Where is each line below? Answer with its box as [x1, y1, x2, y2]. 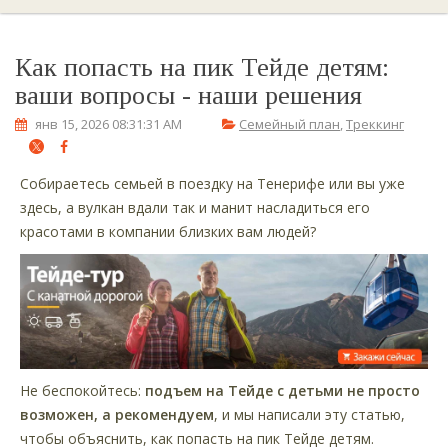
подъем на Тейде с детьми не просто [141, 380, 420, 400]
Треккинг [346, 115, 404, 133]
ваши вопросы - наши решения [15, 81, 362, 110]
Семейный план [239, 115, 340, 133]
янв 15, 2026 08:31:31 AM [32, 115, 182, 133]
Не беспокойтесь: [20, 380, 141, 400]
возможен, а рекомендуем [20, 404, 214, 424]
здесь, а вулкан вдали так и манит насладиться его [20, 198, 370, 217]
